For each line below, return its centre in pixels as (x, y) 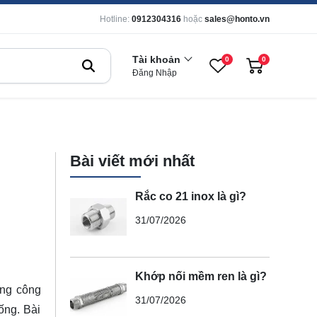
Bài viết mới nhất (132, 161)
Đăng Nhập (155, 73)
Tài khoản (156, 59)
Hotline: (115, 19)
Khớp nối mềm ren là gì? (201, 276)
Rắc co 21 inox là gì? (190, 196)
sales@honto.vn (237, 19)
